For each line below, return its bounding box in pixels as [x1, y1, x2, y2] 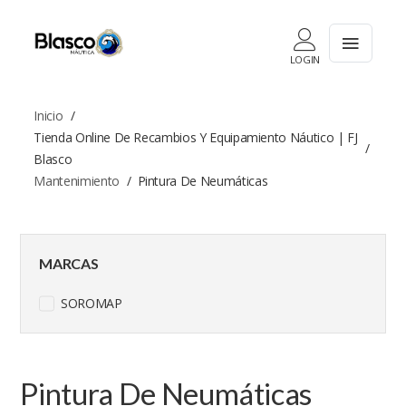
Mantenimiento [34, 172, 120, 189]
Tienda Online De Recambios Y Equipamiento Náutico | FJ [34, 129, 358, 146]
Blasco [34, 150, 72, 168]
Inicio [34, 107, 63, 124]
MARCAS [39, 255, 99, 272]
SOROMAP [57, 295, 122, 312]
